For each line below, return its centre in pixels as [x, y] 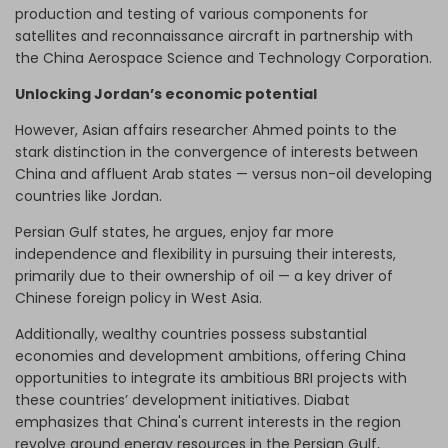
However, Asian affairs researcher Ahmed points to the [206, 130]
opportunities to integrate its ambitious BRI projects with [211, 378]
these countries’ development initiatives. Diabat [182, 400]
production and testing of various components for [191, 14]
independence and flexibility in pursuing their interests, [205, 254]
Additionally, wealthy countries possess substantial [191, 334]
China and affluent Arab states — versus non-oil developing [223, 174]
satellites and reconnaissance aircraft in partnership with [214, 36]
